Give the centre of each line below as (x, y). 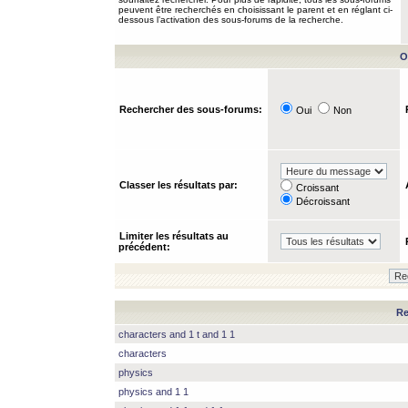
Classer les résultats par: (178, 185)
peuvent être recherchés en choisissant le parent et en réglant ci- (255, 10)
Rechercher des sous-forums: (191, 109)
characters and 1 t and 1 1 (177, 334)
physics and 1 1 (153, 392)
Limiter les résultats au (174, 236)
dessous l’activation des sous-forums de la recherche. (231, 20)
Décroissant (323, 201)
